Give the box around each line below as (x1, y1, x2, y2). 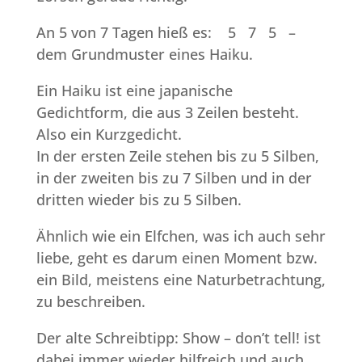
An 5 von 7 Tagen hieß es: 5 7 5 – (36, 23, 308, 43)
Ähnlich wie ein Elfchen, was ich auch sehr (36, 226, 326, 246)
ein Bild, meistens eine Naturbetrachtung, (36, 270, 326, 290)
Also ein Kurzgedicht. (36, 124, 182, 145)
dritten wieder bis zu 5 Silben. (36, 190, 242, 210)
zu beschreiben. (36, 292, 145, 312)
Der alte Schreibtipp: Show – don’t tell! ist (36, 328, 321, 348)
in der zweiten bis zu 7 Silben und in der (36, 168, 312, 188)
